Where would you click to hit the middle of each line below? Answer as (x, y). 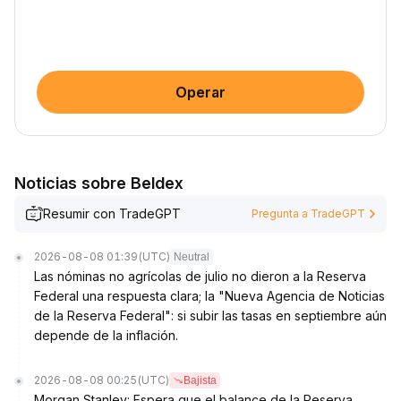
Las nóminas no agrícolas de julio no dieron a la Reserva (200, 276)
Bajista (200, 380)
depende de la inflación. (106, 335)
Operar (200, 92)
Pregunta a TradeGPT (308, 213)
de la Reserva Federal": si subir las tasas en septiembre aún (210, 316)
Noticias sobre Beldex (99, 183)
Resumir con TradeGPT (112, 213)
